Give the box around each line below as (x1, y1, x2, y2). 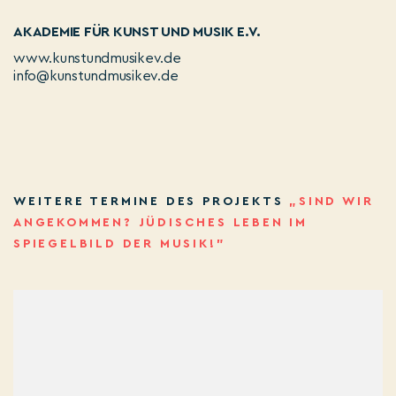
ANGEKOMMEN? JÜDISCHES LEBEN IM (13, 217, 308, 229)
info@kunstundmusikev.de (13, 69, 179, 83)
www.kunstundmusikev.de (13, 51, 181, 65)
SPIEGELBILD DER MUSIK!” (13, 238, 226, 250)
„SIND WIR (289, 195, 374, 208)
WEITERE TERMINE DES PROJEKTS (13, 195, 290, 208)
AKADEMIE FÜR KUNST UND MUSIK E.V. (13, 25, 262, 39)
